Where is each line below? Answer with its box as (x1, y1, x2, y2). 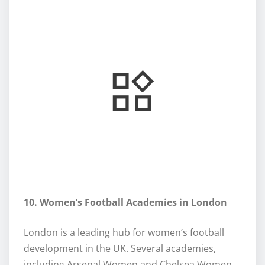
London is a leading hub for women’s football (24, 225, 224, 239)
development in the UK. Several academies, (24, 241, 216, 255)
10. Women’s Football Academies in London (24, 195, 227, 209)
